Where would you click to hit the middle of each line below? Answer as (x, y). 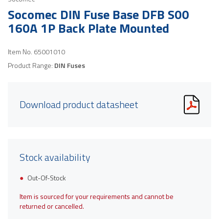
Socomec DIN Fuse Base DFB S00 (99, 14)
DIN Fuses (70, 65)
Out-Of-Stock (47, 177)
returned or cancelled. (52, 206)
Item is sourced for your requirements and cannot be (97, 196)
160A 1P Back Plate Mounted (88, 28)
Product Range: (31, 65)
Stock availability (55, 157)
